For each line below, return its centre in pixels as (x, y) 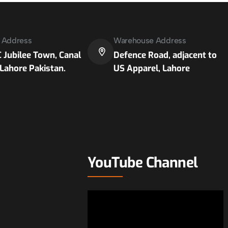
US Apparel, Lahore (152, 68)
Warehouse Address (150, 40)
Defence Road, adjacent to (165, 55)
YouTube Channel (142, 163)
